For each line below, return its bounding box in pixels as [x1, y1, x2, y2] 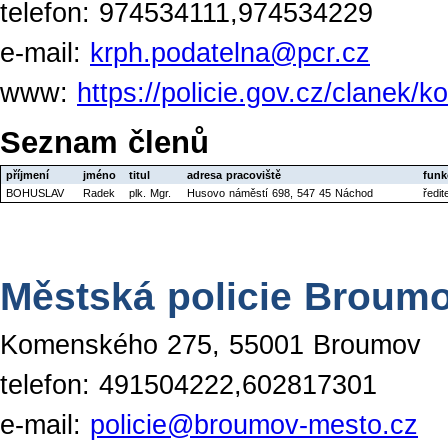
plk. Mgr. [129, 187, 171, 200]
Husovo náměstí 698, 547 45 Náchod [187, 187, 373, 200]
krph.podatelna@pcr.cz [90, 38, 370, 69]
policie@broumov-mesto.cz [90, 409, 418, 440]
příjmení [6, 169, 49, 182]
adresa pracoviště [187, 169, 281, 182]
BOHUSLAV [6, 187, 64, 200]
